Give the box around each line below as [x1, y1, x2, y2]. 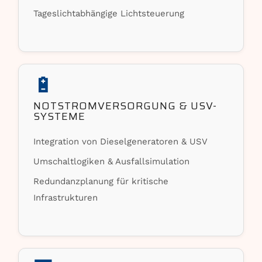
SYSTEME [33, 108, 86, 125]
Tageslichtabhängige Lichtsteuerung [33, 8, 185, 19]
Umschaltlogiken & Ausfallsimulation [33, 156, 190, 167]
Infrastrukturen [33, 192, 98, 203]
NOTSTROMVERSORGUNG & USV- [33, 98, 218, 114]
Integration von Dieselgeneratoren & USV [33, 136, 208, 147]
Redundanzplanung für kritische [33, 176, 169, 187]
